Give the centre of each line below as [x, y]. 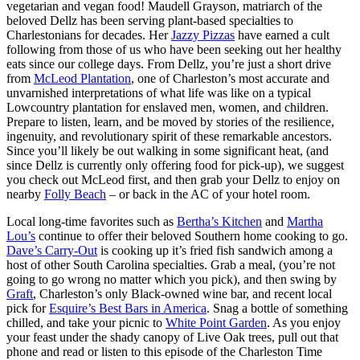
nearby [25, 194]
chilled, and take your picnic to [86, 323]
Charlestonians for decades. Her [89, 35]
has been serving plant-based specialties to [185, 21]
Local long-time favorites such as [92, 222]
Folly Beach [75, 194]
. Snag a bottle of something [277, 309]
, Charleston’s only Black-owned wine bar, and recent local [182, 294]
